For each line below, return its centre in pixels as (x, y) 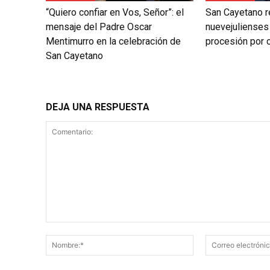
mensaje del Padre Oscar (99, 27)
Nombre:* (212, 240)
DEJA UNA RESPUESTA (98, 107)
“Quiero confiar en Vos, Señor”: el (115, 12)
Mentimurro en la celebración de (113, 41)
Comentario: (69, 228)
